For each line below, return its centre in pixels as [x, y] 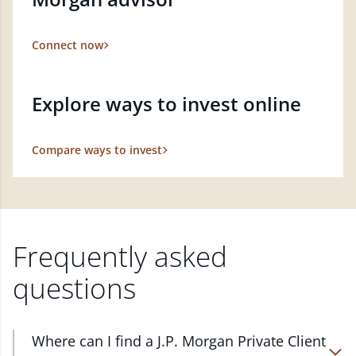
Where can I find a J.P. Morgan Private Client [179, 341]
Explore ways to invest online [166, 103]
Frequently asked [120, 256]
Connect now [68, 44]
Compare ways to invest [97, 149]
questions [74, 288]
